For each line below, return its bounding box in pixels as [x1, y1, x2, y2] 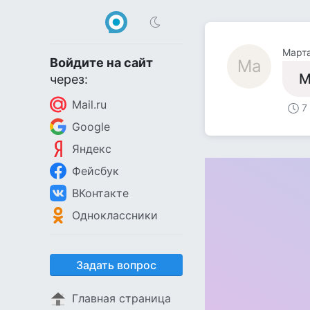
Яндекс [72, 142, 111, 156]
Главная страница [72, 291, 171, 305]
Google [72, 120, 110, 134]
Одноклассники [72, 208, 158, 222]
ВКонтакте [72, 186, 129, 200]
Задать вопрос [76, 258, 156, 272]
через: [50, 72, 88, 86]
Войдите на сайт [50, 55, 153, 70]
